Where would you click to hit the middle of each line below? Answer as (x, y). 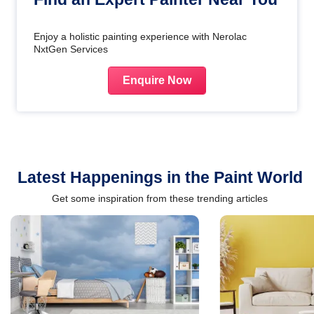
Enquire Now (157, 81)
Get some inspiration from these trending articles (160, 199)
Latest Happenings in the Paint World (160, 178)
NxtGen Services (71, 49)
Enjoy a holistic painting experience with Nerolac (140, 37)
